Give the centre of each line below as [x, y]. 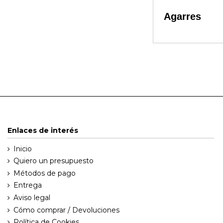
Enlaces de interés [43, 131]
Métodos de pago [45, 173]
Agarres [182, 16]
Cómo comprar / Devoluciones [66, 210]
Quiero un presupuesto [54, 161]
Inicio [23, 149]
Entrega [28, 185]
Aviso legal [32, 198]
